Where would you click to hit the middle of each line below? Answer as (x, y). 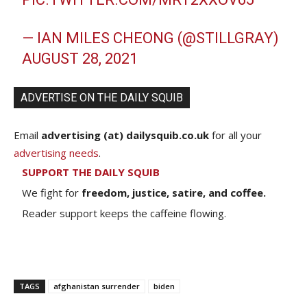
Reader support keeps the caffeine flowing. (124, 213)
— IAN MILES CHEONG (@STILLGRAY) (151, 38)
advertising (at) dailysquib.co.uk (125, 135)
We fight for (52, 193)
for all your (235, 135)
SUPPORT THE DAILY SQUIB (91, 172)
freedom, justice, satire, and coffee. (174, 193)
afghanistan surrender (97, 286)
